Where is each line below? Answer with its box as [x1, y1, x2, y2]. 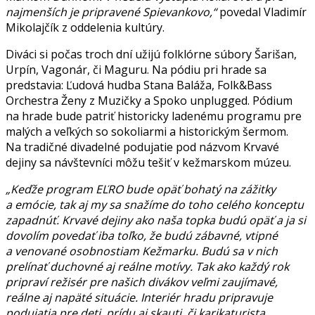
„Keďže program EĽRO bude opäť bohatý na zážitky [6, 181, 276, 198]
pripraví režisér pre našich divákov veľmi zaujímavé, [6, 274, 278, 290]
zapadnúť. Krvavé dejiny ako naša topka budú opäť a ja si [6, 212, 306, 229]
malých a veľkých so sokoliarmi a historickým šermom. [6, 124, 288, 140]
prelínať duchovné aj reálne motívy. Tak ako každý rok [6, 259, 289, 275]
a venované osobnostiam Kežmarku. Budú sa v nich [6, 243, 278, 259]
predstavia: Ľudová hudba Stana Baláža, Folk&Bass [6, 77, 272, 94]
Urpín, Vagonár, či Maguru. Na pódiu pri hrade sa [6, 62, 266, 78]
